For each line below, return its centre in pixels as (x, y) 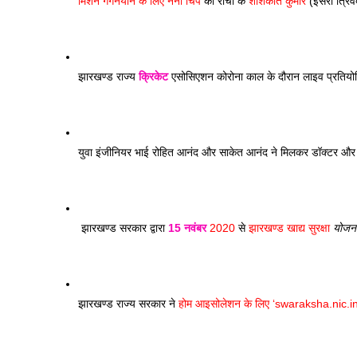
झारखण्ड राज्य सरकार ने (127, 304)
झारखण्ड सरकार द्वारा (123, 228)
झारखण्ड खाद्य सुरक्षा (291, 228)
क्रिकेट (153, 76)
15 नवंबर (187, 228)
